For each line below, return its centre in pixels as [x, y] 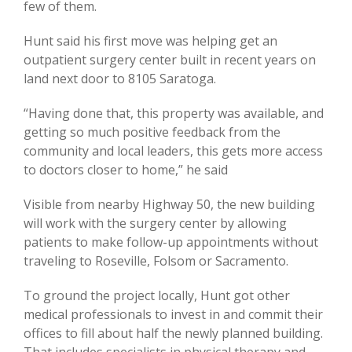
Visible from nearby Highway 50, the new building [169, 204]
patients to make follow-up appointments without [171, 242]
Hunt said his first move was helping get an [150, 40]
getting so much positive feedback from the [152, 132]
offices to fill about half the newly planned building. [173, 333]
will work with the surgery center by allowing [155, 223]
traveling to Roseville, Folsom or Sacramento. [156, 260]
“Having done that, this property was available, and [174, 113]
